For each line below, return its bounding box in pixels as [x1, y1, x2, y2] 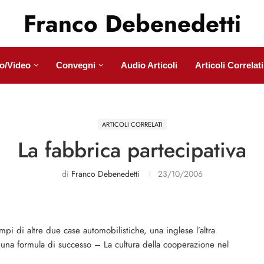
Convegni [55, 60, 95, 70]
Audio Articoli [120, 60, 177, 70]
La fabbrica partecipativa [18, 134, 246, 166]
